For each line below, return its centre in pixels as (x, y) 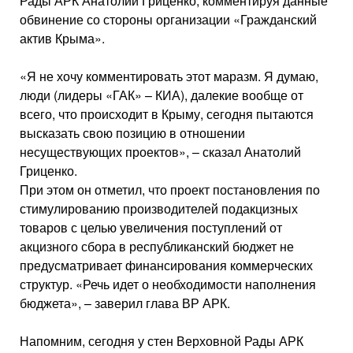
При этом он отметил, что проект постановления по (170, 190)
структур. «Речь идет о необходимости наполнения (168, 284)
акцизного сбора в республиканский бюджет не (157, 246)
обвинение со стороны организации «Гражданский (168, 19)
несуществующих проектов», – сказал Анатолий (160, 152)
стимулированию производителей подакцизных (159, 208)
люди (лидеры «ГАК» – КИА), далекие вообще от (162, 95)
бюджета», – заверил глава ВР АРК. (125, 303)
